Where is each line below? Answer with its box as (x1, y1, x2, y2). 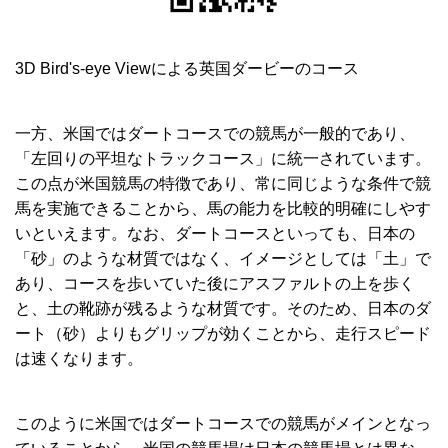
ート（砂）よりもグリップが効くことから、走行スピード (15, 324, 431, 342)
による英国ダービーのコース (151, 59, 359, 77)
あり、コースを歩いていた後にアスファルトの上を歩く (15, 274, 415, 292)
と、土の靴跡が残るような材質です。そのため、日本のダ (15, 299, 431, 317)
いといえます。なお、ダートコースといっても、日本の (15, 224, 415, 242)
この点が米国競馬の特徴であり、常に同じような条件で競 (15, 174, 431, 192)
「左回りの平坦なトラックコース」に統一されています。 (15, 149, 431, 167)
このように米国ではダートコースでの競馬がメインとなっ (15, 414, 431, 432)
